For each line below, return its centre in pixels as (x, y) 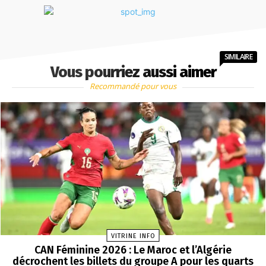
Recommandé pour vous (133, 86)
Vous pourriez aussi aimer (133, 72)
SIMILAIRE (238, 57)
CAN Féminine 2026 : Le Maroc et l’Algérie (133, 250)
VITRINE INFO (133, 236)
